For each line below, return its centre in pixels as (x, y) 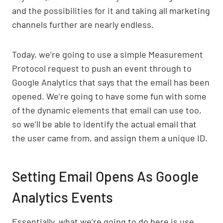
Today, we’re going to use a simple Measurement (108, 54)
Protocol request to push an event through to (102, 68)
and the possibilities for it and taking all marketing (111, 10)
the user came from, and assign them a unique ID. (110, 138)
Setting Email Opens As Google (105, 176)
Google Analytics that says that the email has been (111, 82)
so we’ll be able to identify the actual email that (104, 124)
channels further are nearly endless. (83, 24)
